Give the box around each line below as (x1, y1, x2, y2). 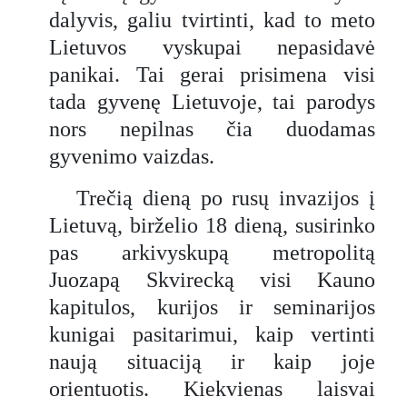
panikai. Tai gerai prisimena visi (49, 62, 375, 86)
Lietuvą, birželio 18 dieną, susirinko (49, 213, 375, 237)
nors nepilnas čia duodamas (49, 116, 375, 141)
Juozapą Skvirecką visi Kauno (49, 267, 375, 292)
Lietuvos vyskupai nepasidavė (49, 35, 375, 59)
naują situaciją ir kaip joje (49, 349, 375, 373)
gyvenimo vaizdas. (49, 144, 215, 168)
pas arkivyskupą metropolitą (49, 240, 375, 264)
